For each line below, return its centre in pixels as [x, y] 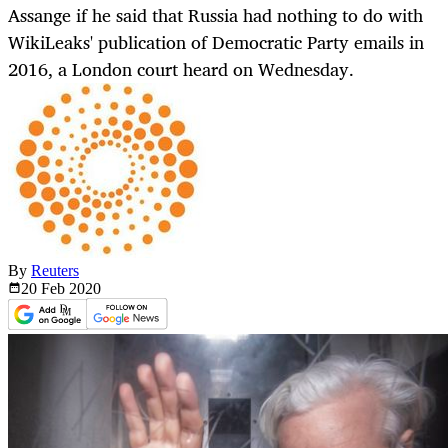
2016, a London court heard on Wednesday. [181, 69]
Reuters [55, 271]
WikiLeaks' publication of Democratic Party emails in [216, 42]
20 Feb [45, 289]
